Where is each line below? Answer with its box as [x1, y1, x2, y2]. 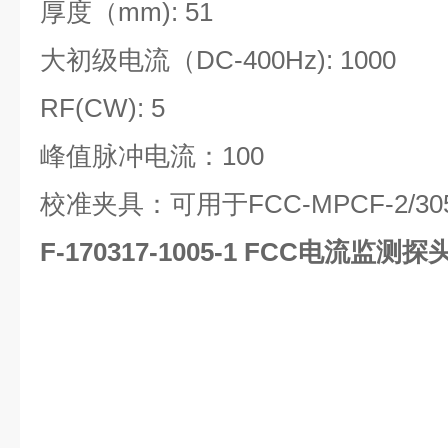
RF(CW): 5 [40, 93, 165, 123]
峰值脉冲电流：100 [40, 141, 264, 171]
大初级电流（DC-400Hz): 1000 [40, 45, 396, 75]
